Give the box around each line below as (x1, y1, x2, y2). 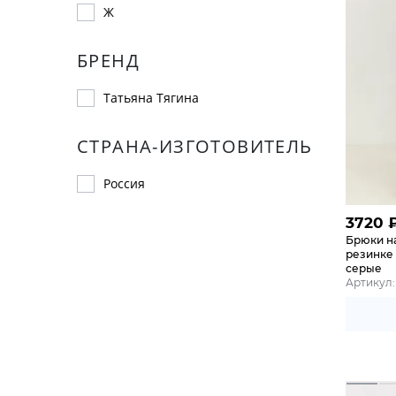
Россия (103, 175, 145, 192)
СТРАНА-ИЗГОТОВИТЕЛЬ (77, 134, 313, 158)
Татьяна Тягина (103, 89, 199, 106)
